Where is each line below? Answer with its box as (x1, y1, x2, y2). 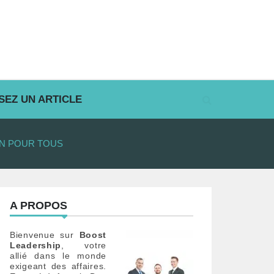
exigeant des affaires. (10, 261, 106, 271)
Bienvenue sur (10, 230, 80, 240)
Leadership (10, 240, 61, 250)
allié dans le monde (10, 251, 106, 261)
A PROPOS (10, 199, 67, 212)
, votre (61, 240, 106, 250)
